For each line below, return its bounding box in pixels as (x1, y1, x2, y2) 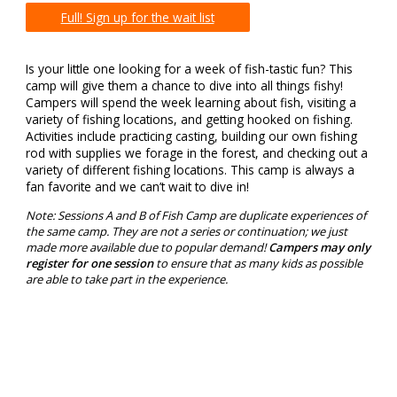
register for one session (25, 254, 153, 271)
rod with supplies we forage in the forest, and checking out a (25, 144, 368, 162)
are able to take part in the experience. (25, 270, 228, 287)
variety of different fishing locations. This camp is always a (25, 161, 354, 179)
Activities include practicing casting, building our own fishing (25, 128, 357, 145)
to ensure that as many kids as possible (152, 254, 362, 271)
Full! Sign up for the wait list (60, 8, 214, 26)
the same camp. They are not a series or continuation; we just (25, 222, 347, 239)
